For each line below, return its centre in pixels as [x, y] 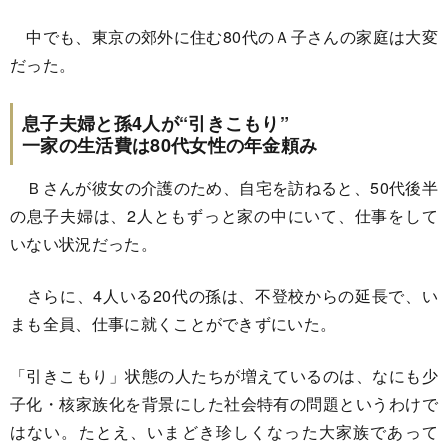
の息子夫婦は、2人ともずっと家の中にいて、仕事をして [224, 215]
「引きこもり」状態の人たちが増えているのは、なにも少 [224, 375]
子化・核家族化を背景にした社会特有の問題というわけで [224, 403]
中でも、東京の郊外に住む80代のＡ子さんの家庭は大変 [224, 36]
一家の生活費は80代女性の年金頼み [170, 145]
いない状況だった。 [83, 243]
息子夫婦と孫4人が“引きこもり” [156, 123]
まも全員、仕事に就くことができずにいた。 [173, 323]
